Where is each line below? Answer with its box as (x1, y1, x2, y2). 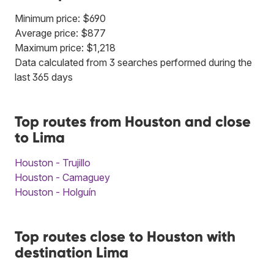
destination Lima (15, 243, 128, 261)
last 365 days (15, 70, 73, 83)
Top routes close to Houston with (15, 227, 235, 245)
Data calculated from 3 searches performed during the (15, 56, 252, 68)
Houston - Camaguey (15, 171, 110, 183)
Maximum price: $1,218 (15, 41, 116, 54)
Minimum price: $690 (15, 12, 106, 24)
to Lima (15, 128, 65, 146)
